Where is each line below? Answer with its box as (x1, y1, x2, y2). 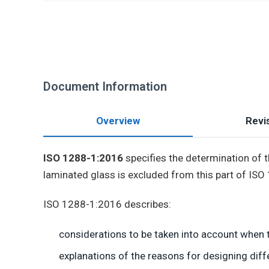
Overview (96, 115, 140, 127)
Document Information (43, 79, 167, 94)
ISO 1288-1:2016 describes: (43, 198, 171, 211)
